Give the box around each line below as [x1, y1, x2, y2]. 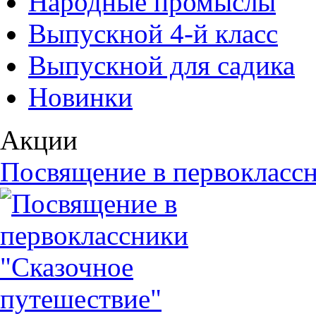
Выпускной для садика [28, 50, 295, 80]
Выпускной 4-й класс [28, 18, 278, 49]
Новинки [28, 82, 133, 112]
